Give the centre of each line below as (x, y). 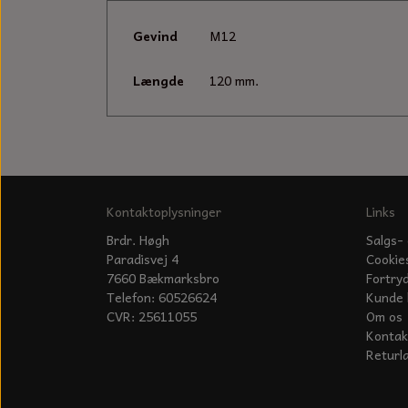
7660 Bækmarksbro (163, 278)
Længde (158, 80)
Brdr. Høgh (138, 240)
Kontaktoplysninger (164, 211)
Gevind (155, 35)
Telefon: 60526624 (162, 297)
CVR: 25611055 (152, 316)
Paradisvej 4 (143, 259)
